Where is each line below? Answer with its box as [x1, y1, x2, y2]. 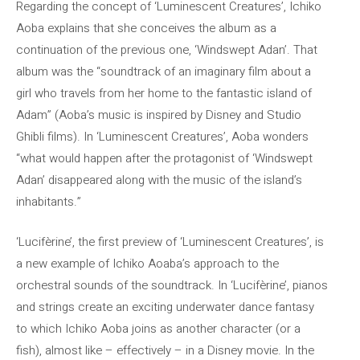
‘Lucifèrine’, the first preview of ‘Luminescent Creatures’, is [16, 232, 324, 251]
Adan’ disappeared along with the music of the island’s [16, 171, 302, 189]
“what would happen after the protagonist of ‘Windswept [16, 149, 313, 167]
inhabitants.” [16, 193, 81, 211]
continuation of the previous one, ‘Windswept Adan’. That [16, 41, 317, 59]
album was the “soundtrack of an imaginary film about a [16, 63, 311, 80]
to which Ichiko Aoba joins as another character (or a [16, 319, 301, 337]
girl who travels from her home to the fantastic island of [16, 84, 312, 102]
